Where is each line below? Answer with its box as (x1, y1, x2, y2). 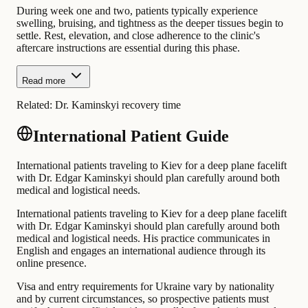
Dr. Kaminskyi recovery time (55, 99, 181, 111)
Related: (16, 99, 55, 111)
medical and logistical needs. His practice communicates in (16, 232, 270, 245)
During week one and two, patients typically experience (16, 5, 258, 17)
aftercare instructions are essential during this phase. (16, 42, 240, 54)
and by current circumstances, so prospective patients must (16, 293, 269, 305)
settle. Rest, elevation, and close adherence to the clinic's (16, 30, 260, 42)
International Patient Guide (33, 127, 229, 146)
